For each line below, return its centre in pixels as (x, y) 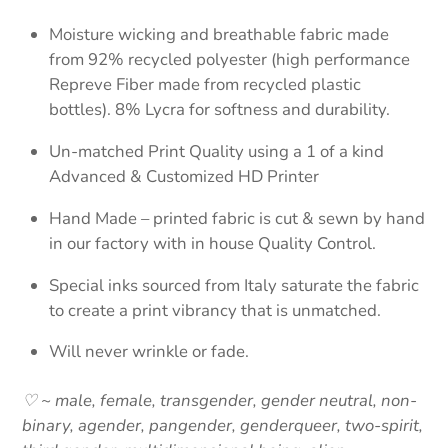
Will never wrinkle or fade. (149, 352)
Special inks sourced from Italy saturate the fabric (234, 285)
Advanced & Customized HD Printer (184, 177)
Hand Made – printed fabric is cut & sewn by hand (237, 218)
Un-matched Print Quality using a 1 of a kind (217, 152)
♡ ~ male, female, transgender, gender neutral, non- (220, 400)
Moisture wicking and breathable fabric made (219, 35)
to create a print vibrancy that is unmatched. (215, 310)
